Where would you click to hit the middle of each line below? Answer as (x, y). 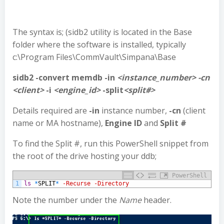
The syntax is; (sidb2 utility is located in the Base (102, 32)
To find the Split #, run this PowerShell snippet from (110, 143)
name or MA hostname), (59, 123)
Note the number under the (66, 200)
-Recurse (76, 183)
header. (156, 200)
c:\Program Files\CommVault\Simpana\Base (94, 57)
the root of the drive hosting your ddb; (84, 156)
